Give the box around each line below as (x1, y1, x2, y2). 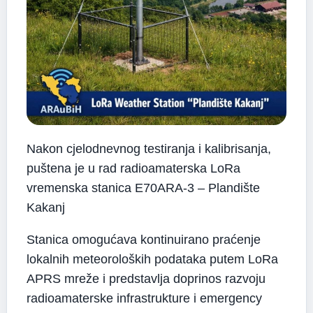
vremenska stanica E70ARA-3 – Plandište (27, 180, 260, 195)
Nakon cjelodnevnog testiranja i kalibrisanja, (27, 141, 271, 156)
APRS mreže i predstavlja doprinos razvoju (27, 271, 265, 286)
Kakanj (27, 200, 65, 214)
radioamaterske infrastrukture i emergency (27, 291, 262, 305)
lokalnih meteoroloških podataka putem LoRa (27, 252, 278, 266)
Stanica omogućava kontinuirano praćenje (27, 232, 261, 247)
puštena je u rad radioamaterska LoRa (27, 161, 240, 175)
